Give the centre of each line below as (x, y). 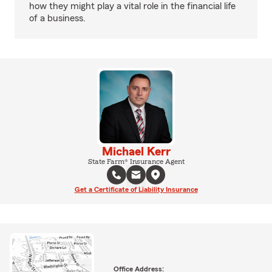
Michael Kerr (136, 152)
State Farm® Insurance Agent (136, 161)
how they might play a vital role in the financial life (132, 6)
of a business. (57, 18)
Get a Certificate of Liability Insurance (136, 189)
